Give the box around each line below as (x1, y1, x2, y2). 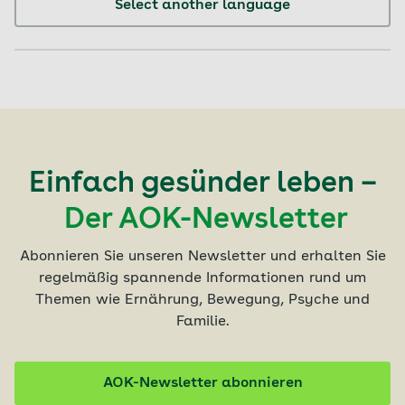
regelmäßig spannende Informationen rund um (39, 270, 366, 286)
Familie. (175, 314, 230, 329)
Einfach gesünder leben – (28, 169, 377, 199)
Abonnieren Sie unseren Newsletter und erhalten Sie (19, 249, 386, 264)
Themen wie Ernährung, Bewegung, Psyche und (35, 292, 370, 307)
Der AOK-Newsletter (64, 205, 348, 235)
